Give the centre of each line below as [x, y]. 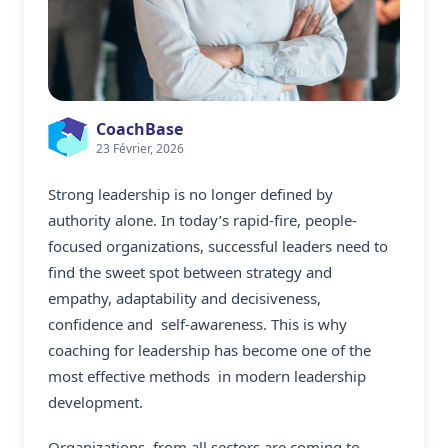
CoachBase [139, 128]
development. [95, 401]
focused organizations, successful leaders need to [218, 245]
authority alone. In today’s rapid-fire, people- [202, 219]
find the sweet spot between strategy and [190, 271]
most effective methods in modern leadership [207, 375]
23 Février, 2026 [140, 148]
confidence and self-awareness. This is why [197, 323]
